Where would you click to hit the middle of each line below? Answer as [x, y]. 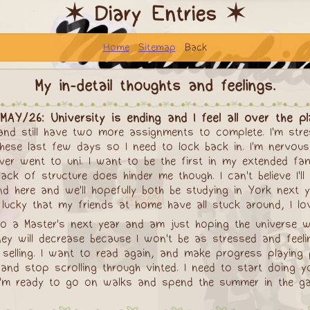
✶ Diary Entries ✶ [155, 14]
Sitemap [157, 47]
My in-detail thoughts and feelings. [155, 86]
